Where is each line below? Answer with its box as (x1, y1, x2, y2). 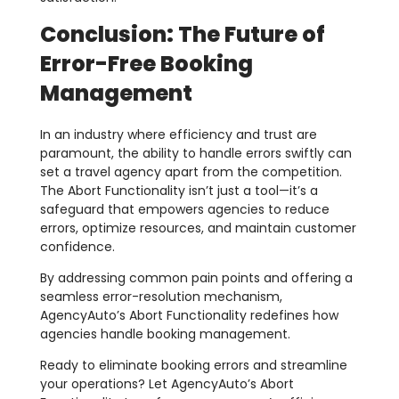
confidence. (40, 238, 115, 256)
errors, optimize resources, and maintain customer (40, 219, 356, 238)
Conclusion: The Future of (40, 20, 325, 50)
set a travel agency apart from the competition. (40, 163, 342, 182)
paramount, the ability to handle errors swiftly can (40, 144, 352, 163)
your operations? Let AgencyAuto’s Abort (40, 375, 294, 394)
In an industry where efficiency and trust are (40, 126, 317, 144)
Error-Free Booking (40, 49, 253, 79)
